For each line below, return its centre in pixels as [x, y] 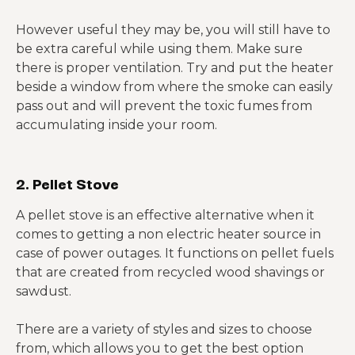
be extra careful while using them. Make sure [159, 49]
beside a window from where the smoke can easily [174, 87]
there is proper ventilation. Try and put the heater [175, 68]
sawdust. [44, 291]
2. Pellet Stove [67, 183]
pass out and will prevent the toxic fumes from [164, 106]
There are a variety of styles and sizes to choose [164, 329]
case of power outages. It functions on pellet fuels [175, 253]
